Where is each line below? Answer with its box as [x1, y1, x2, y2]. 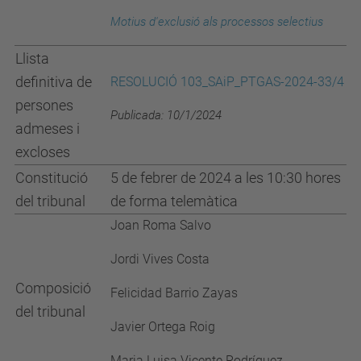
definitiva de [15, 73, 92, 90]
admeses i [15, 120, 80, 137]
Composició [15, 280, 91, 297]
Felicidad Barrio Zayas [110, 285, 238, 301]
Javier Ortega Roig [110, 319, 215, 334]
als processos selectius [203, 15, 323, 29]
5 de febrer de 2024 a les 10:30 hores [110, 169, 341, 186]
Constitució [15, 169, 88, 186]
